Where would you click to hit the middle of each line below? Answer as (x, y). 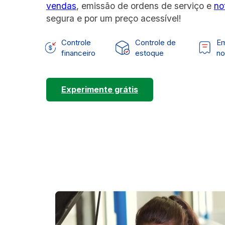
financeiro (79, 53)
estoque (149, 53)
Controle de (155, 43)
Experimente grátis (100, 90)
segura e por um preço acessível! (114, 19)
